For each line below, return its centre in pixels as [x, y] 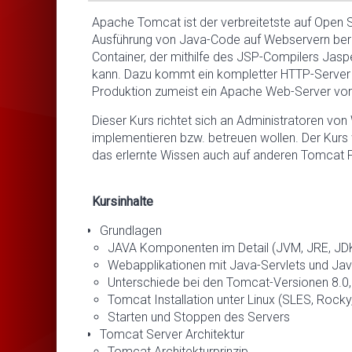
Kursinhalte [123, 201]
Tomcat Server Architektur [172, 334]
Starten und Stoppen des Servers [199, 317]
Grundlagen [131, 230]
